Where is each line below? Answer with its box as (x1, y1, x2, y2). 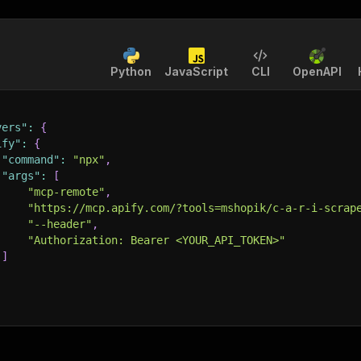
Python (110, 64, 151, 78)
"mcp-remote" (27, 185, 105, 198)
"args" (2, 169, 40, 182)
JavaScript (164, 64, 228, 78)
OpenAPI (293, 64, 342, 78)
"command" (2, 153, 60, 166)
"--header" (27, 218, 92, 230)
